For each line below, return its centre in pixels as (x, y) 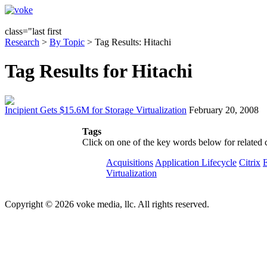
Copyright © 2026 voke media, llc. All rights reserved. (107, 204)
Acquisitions (130, 162)
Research (22, 42)
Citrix (250, 162)
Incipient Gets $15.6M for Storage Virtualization (96, 110)
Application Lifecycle (196, 162)
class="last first (33, 31)
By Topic (67, 42)
